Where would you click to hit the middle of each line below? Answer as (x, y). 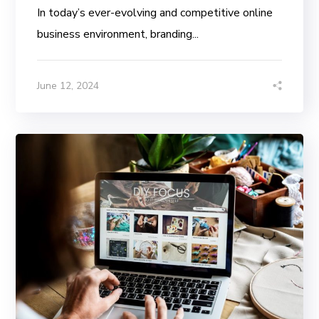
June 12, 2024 (68, 86)
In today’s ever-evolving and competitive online (155, 13)
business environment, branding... (118, 35)
